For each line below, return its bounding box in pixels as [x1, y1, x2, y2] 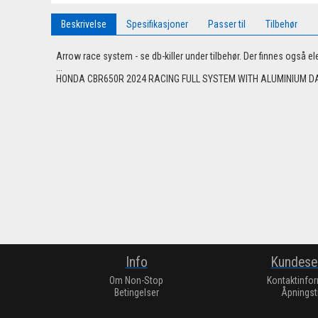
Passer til [208, 18, 246, 31]
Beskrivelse [61, 18, 106, 31]
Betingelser [114, 287, 159, 299]
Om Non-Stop [109, 275, 163, 287]
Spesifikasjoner [126, 18, 188, 31]
